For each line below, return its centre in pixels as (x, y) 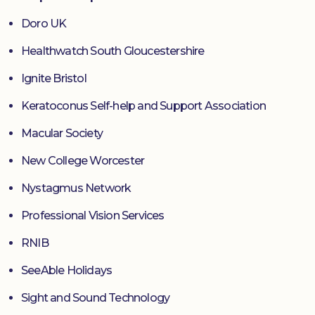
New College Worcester (83, 161)
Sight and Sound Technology (96, 298)
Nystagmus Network (76, 188)
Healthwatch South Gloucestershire (113, 51)
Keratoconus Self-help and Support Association (143, 106)
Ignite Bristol (54, 79)
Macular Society (62, 134)
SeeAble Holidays (67, 271)
